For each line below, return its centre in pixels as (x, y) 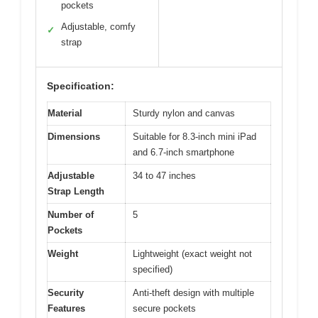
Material (65, 114)
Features (66, 309)
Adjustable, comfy (98, 27)
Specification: (81, 86)
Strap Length (76, 192)
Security (66, 293)
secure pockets (164, 309)
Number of (71, 215)
